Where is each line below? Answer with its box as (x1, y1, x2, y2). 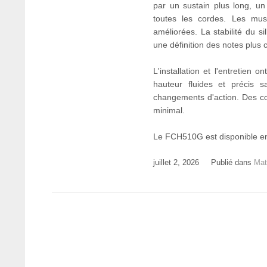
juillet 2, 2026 (153, 158, 199, 167)
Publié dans (211, 158, 254, 167)
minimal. (153, 105, 185, 116)
